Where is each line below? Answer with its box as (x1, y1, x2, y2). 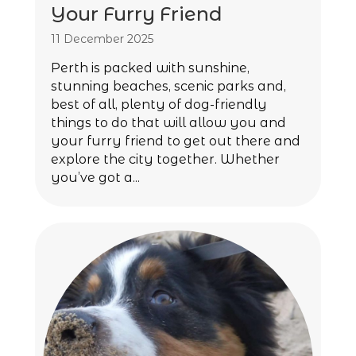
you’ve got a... (51, 169, 140, 185)
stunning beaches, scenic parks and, (51, 78, 286, 94)
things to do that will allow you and (51, 114, 286, 130)
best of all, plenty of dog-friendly (51, 96, 267, 112)
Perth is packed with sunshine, (51, 60, 250, 75)
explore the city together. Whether (51, 151, 280, 167)
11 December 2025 (51, 31, 153, 46)
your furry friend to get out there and (51, 133, 300, 149)
